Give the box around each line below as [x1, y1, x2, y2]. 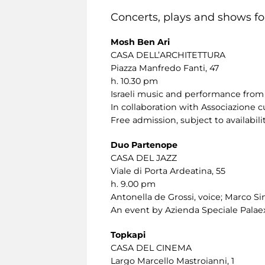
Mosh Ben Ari [111, 36, 170, 47]
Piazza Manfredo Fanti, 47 [111, 62, 219, 73]
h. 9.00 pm [111, 178, 156, 189]
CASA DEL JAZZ [111, 152, 177, 163]
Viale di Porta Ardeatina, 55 [111, 165, 225, 176]
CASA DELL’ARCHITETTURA [111, 49, 225, 60]
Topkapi [111, 229, 146, 240]
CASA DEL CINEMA [111, 242, 192, 253]
